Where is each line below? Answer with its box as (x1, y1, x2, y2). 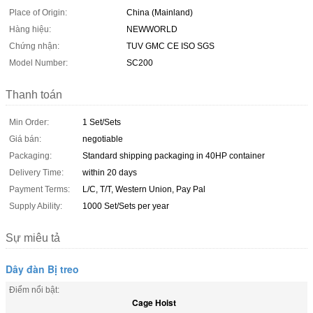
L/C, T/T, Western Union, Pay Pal (82, 184, 205, 194)
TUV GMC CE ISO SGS (126, 41, 214, 51)
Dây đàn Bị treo (6, 261, 79, 276)
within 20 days (82, 167, 137, 177)
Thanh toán (6, 88, 62, 101)
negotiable (82, 133, 123, 144)
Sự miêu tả (6, 231, 60, 244)
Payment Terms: (9, 184, 70, 194)
